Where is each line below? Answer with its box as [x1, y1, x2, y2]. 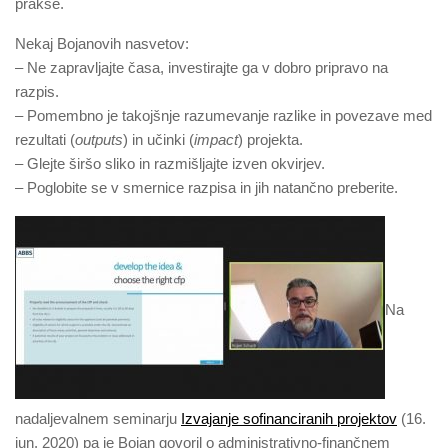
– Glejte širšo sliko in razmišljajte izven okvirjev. [15, 156, 325, 173]
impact [194, 132, 238, 149]
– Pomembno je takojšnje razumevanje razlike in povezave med [15, 108, 432, 125]
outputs [75, 132, 123, 149]
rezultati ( [15, 132, 75, 149]
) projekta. [238, 132, 303, 149]
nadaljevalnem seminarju [15, 411, 181, 428]
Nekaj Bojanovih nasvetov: [15, 36, 189, 53]
